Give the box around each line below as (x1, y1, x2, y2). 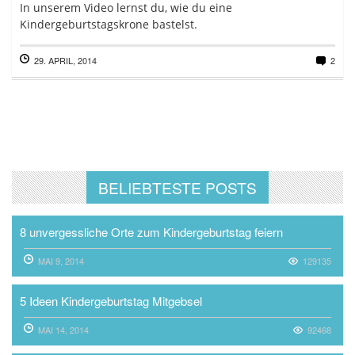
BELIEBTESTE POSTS (98, 177, 257, 198)
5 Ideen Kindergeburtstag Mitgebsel (20, 292, 202, 309)
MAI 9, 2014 (37, 254, 84, 267)
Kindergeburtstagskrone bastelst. (20, 17, 204, 32)
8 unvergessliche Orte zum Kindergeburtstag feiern (20, 223, 283, 240)
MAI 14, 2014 (37, 323, 89, 336)
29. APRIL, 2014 (34, 54, 97, 67)
